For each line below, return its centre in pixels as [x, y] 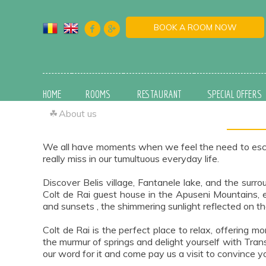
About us [78, 113]
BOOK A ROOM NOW [195, 27]
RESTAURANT [159, 94]
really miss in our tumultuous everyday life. [131, 159]
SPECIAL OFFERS [235, 94]
